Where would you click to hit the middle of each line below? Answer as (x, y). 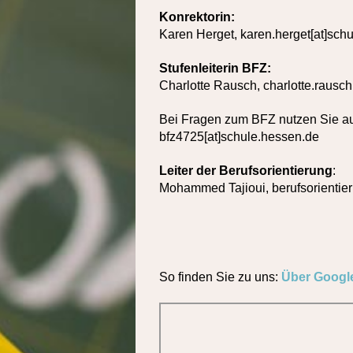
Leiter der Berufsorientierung (246, 170)
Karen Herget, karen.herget (235, 34)
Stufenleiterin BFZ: (215, 68)
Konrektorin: (197, 17)
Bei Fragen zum (205, 119)
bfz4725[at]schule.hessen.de (239, 136)
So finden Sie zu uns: (220, 277)
